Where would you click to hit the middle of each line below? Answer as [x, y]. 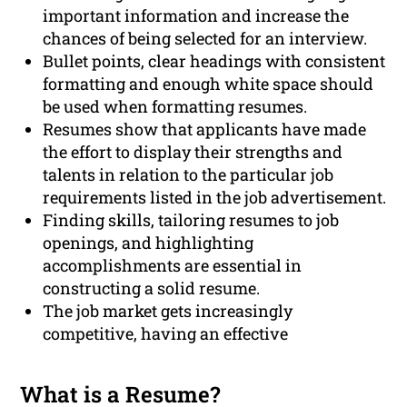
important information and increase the [196, 16]
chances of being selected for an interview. [205, 39]
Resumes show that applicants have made [205, 129]
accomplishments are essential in [173, 266]
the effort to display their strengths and [193, 152]
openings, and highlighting [149, 243]
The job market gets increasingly [168, 311]
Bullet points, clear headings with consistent [214, 61]
